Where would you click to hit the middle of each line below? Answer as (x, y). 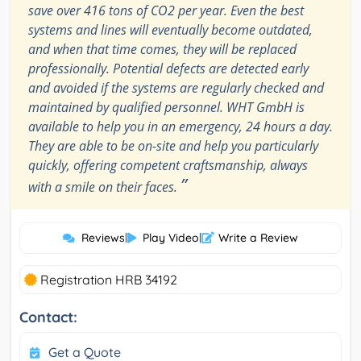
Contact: (48, 317)
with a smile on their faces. (104, 187)
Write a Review (258, 237)
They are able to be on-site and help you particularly (173, 145)
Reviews (103, 237)
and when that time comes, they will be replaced (162, 49)
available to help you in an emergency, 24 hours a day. (180, 126)
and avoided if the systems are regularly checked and (176, 87)
